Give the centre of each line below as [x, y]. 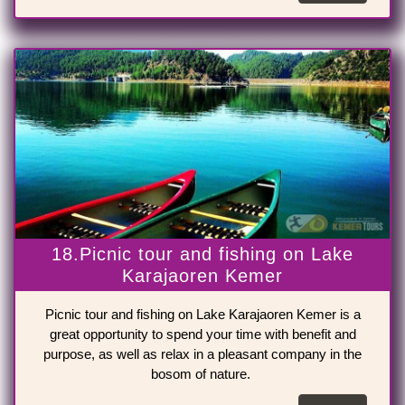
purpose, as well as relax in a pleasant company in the [202, 354]
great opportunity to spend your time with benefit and [202, 334]
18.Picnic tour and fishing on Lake [202, 254]
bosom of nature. [202, 374]
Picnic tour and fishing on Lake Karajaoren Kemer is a [202, 315]
